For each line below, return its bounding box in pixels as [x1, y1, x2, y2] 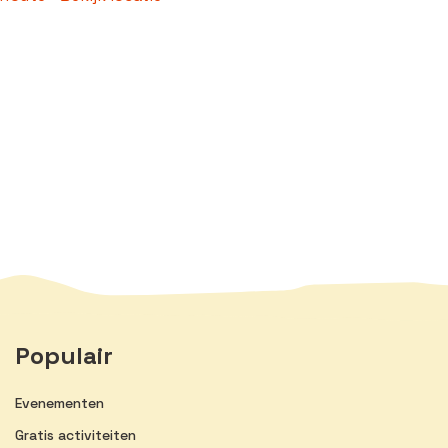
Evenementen [15, 393, 104, 412]
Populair [15, 339, 113, 371]
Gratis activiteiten [15, 425, 136, 444]
